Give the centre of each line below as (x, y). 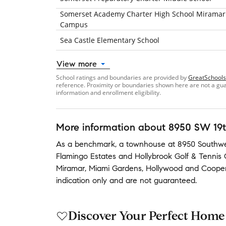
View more (77, 64)
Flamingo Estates (86, 156)
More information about (112, 127)
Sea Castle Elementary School (110, 40)
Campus (74, 24)
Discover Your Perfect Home (146, 216)
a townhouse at (147, 144)
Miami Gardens (115, 168)
